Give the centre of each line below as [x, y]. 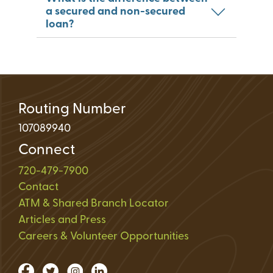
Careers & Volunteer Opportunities [104, 236]
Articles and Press [62, 220]
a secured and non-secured [116, 12]
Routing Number [72, 109]
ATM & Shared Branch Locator [94, 204]
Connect [47, 150]
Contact [38, 187]
